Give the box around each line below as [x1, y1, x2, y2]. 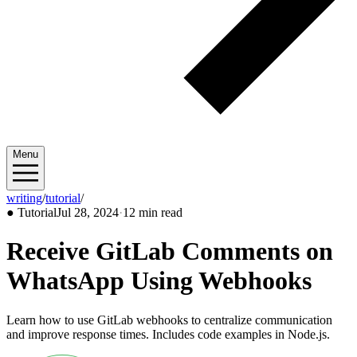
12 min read [123, 206, 182, 219]
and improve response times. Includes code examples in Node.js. [6, 327, 330, 341]
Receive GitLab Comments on [6, 237, 333, 266]
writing [6, 191, 42, 205]
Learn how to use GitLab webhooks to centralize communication [6, 312, 332, 327]
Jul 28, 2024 [57, 206, 119, 219]
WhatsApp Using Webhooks [6, 266, 312, 296]
